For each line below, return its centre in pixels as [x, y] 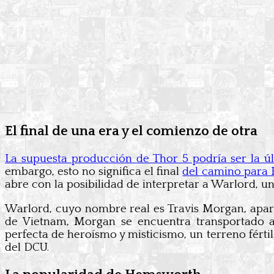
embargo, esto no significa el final [94, 172]
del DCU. [27, 247]
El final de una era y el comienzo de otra [131, 131]
